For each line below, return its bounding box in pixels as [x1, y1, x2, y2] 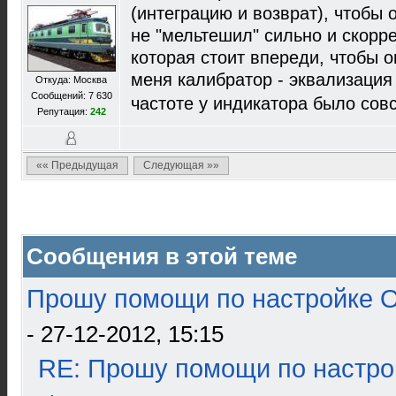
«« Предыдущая [36, 159, 118, 171]
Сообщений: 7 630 [30, 90, 112, 101]
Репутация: [36, 106, 90, 117]
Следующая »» [143, 159, 219, 171]
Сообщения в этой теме [27, 243, 297, 270]
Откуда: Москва [35, 74, 107, 85]
